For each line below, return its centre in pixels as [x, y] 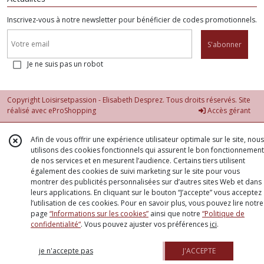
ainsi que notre [175, 214]
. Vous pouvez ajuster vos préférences [145, 224]
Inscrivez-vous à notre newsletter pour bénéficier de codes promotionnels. [132, 19]
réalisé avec [28, 111]
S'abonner [225, 45]
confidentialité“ [56, 224]
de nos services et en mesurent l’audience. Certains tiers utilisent [138, 161]
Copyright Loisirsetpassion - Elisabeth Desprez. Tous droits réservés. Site [129, 100]
